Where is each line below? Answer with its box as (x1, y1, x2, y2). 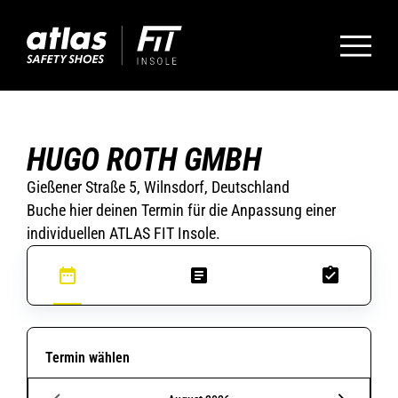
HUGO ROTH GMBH (27, 140, 261, 179)
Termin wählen (45, 348, 130, 366)
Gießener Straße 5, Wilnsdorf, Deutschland (27, 177, 290, 196)
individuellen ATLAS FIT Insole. (27, 223, 220, 243)
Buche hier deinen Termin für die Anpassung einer (27, 200, 336, 219)
